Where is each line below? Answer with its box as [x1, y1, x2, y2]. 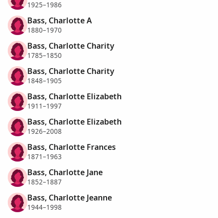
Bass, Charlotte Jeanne [27, 192, 112, 203]
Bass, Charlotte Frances [27, 141, 116, 152]
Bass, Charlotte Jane [27, 166, 103, 178]
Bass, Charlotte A [27, 15, 92, 26]
